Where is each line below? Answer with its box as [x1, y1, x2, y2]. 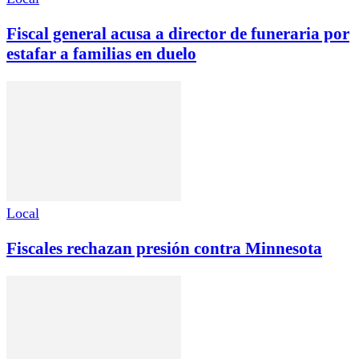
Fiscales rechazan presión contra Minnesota [6, 239, 322, 259]
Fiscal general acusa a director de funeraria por [6, 24, 349, 44]
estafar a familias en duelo [6, 44, 196, 64]
